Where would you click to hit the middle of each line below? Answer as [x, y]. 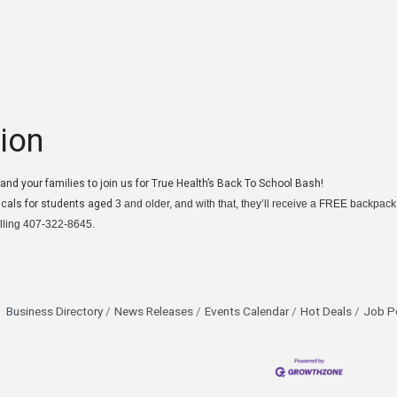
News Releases [153, 312]
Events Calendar [246, 312]
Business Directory [54, 312]
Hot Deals [326, 312]
